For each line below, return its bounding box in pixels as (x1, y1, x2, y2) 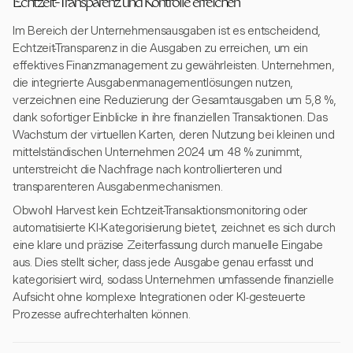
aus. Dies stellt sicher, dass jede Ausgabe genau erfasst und (13, 255, 314, 269)
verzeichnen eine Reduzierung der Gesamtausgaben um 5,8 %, (13, 93, 336, 107)
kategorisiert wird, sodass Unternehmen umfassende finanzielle (13, 273, 334, 287)
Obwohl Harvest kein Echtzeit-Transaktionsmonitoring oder (13, 203, 308, 217)
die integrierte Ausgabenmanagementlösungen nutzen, (13, 76, 293, 90)
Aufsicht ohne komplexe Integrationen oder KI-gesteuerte (13, 290, 306, 304)
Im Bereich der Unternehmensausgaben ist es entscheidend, (13, 24, 321, 38)
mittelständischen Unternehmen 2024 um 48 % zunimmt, (13, 145, 303, 159)
